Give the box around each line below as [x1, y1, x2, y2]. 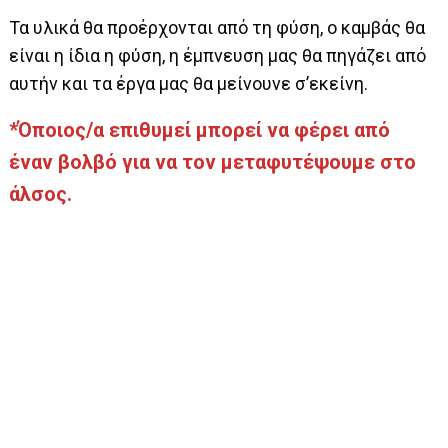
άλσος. [9, 181, 73, 206]
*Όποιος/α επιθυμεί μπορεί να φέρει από [9, 117, 391, 142]
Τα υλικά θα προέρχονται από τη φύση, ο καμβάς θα [9, 16, 426, 38]
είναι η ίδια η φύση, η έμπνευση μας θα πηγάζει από [9, 44, 427, 66]
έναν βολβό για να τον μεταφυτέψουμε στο [9, 149, 417, 174]
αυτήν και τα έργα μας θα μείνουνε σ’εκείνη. [9, 72, 369, 94]
